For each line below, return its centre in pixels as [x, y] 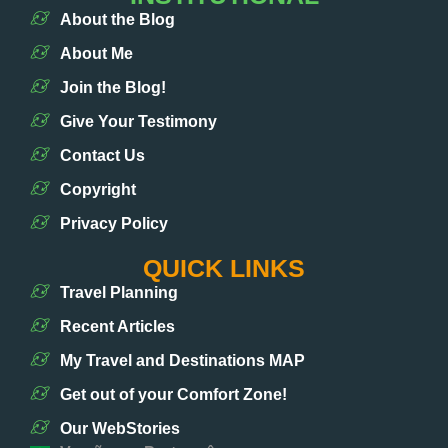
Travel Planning [119, 293]
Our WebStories [120, 429]
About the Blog [117, 20]
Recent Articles [117, 327]
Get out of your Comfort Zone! [173, 395]
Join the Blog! [113, 88]
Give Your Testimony [138, 122]
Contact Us [102, 156]
